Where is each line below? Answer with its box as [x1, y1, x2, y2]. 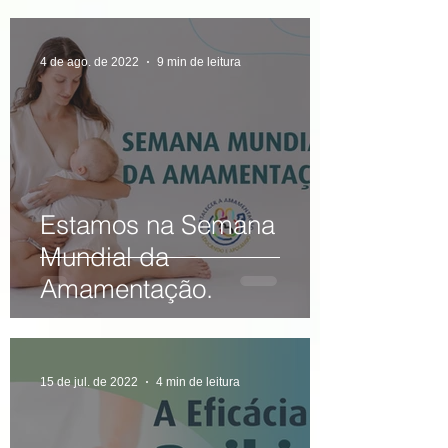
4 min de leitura [156, 375, 240, 390]
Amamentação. [40, 273, 213, 306]
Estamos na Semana [40, 209, 275, 242]
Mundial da [40, 241, 169, 274]
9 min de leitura [157, 55, 241, 70]
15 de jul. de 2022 [40, 375, 138, 390]
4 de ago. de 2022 [40, 55, 139, 70]
